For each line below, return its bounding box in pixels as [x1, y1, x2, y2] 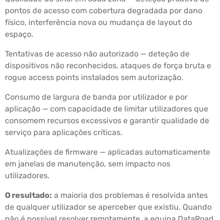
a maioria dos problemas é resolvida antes [52, 191, 208, 200]
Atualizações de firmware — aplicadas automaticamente [5, 147, 210, 157]
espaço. [5, 29, 33, 39]
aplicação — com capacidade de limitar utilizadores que [5, 104, 208, 114]
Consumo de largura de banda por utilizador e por [5, 92, 188, 102]
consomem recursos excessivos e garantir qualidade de [5, 116, 209, 126]
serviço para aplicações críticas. [5, 128, 122, 137]
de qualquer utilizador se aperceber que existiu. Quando [5, 202, 212, 212]
